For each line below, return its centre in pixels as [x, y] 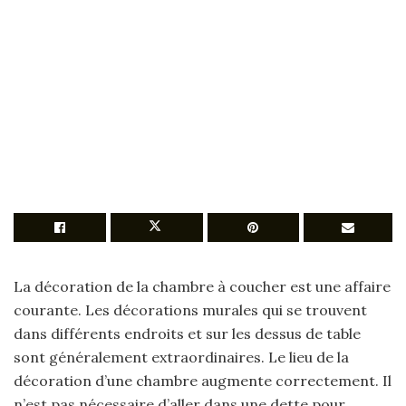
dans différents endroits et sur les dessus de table [187, 333]
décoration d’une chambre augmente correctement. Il [203, 381]
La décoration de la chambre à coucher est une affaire [202, 286]
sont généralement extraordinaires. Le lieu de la [181, 357]
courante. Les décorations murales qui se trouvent [190, 310]
